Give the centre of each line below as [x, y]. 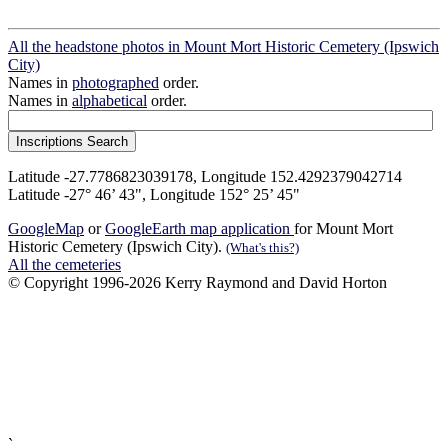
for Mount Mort [343, 229]
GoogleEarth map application [199, 229]
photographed [115, 83]
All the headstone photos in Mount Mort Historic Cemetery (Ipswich [223, 47]
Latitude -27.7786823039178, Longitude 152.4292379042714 [205, 177]
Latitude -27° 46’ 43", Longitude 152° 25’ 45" [154, 195]
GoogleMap [46, 229]
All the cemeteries [64, 265]
